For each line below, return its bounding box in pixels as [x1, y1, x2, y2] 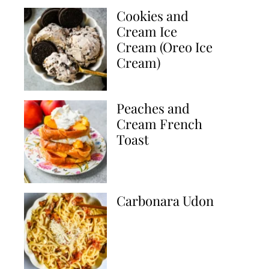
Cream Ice [116, 22, 177, 40]
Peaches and [116, 99, 190, 117]
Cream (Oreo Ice [116, 38, 213, 56]
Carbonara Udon [116, 192, 214, 210]
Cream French [116, 115, 202, 133]
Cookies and [116, 7, 189, 25]
